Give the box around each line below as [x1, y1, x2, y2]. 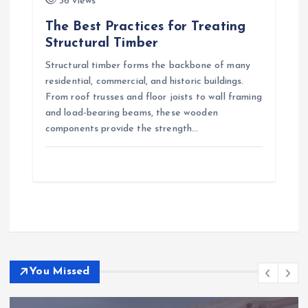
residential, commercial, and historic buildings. [45, 76, 244, 87]
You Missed [29, 265, 90, 277]
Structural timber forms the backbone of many [45, 60, 250, 71]
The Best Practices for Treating [45, 20, 246, 34]
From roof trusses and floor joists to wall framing [45, 92, 262, 103]
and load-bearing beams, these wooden [45, 108, 218, 119]
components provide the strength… [45, 124, 199, 135]
